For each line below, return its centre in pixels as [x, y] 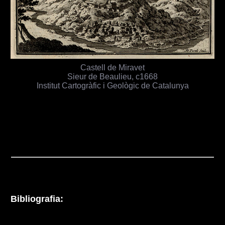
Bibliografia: [37, 199]
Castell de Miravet [113, 67]
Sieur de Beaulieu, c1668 [113, 76]
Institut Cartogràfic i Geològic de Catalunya [113, 85]
